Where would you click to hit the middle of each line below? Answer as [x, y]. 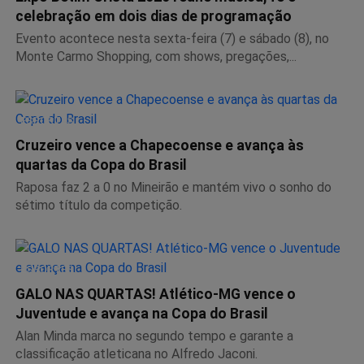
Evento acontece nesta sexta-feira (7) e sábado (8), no [172, 38]
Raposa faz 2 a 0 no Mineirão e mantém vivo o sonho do [173, 187]
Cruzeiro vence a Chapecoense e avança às [160, 145]
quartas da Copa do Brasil [101, 165]
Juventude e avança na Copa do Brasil [142, 313]
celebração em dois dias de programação [154, 16]
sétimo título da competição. [99, 205]
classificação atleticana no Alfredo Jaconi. [136, 353]
